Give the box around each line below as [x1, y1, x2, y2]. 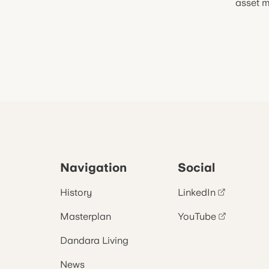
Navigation [60, 160, 127, 175]
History [60, 187, 92, 198]
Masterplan [60, 211, 111, 222]
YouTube [178, 211, 216, 222]
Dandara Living [60, 235, 128, 246]
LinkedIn [178, 187, 216, 198]
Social [178, 160, 215, 175]
